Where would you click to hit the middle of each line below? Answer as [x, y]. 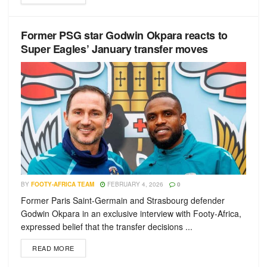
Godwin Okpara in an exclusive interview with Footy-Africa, [131, 213]
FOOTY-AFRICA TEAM [63, 184]
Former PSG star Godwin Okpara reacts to [124, 35]
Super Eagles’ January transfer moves [115, 49]
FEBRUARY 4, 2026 [134, 184]
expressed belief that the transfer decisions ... [107, 226]
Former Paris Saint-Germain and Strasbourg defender [123, 200]
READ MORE [53, 248]
